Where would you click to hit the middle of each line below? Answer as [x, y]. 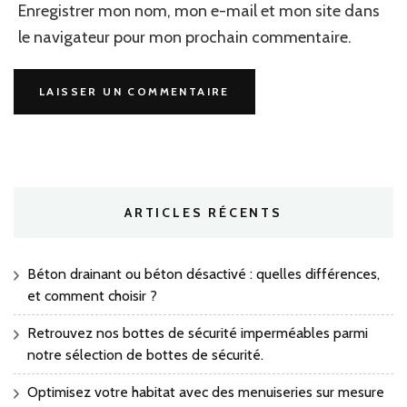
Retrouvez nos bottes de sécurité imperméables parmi [198, 333]
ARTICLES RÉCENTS [203, 212]
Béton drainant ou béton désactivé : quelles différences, [203, 273]
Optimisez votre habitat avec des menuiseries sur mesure [206, 392]
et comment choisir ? [92, 295]
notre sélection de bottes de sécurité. [145, 354]
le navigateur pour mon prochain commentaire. [185, 37]
